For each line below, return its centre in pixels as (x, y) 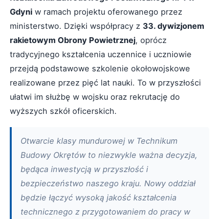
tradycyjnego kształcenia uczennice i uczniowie (101, 54)
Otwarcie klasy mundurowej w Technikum (99, 141)
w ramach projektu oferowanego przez (107, 12)
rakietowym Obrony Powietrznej (73, 40)
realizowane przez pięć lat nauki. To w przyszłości (105, 83)
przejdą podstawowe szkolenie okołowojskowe (100, 68)
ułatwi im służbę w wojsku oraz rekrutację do (95, 97)
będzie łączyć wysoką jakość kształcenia (99, 197)
